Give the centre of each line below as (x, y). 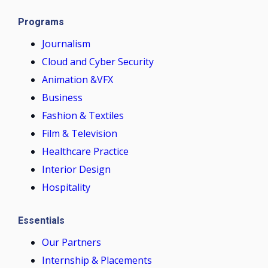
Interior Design (76, 170)
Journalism (66, 44)
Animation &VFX (77, 80)
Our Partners (71, 243)
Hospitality (66, 188)
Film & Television (80, 134)
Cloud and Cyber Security (98, 62)
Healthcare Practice (85, 152)
